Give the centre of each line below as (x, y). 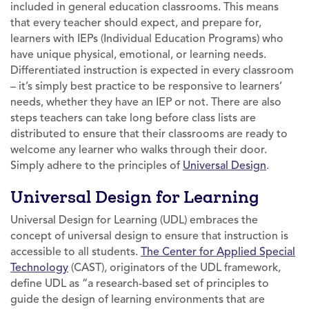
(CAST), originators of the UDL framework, (175, 267)
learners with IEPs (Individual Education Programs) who (147, 38)
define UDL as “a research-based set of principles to (140, 283)
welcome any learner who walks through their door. (139, 149)
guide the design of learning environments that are (138, 299)
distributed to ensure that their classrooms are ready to (149, 133)
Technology (39, 267)
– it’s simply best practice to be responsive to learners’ (146, 86)
